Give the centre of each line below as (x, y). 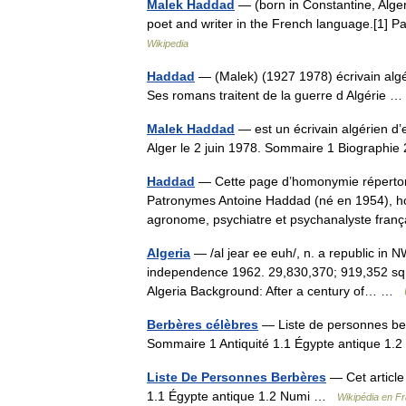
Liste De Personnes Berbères (237, 377)
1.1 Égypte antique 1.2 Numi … (242, 396)
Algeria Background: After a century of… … (275, 291)
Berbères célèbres (203, 324)
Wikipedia (168, 43)
